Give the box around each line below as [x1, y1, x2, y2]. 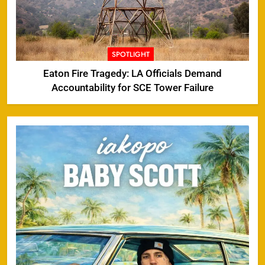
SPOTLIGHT [111, 49, 150, 60]
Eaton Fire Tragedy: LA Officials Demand [43, 67, 222, 79]
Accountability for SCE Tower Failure [51, 82, 214, 93]
